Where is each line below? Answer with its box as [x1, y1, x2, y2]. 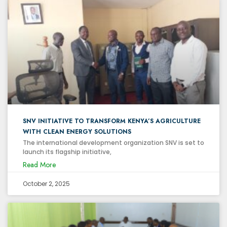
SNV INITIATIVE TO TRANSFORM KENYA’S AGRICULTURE [23, 116, 201, 126]
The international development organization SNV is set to [23, 138, 204, 147]
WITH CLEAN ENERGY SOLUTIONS [23, 127, 131, 136]
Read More [23, 159, 56, 170]
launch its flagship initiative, [23, 147, 111, 156]
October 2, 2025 [23, 179, 70, 188]
